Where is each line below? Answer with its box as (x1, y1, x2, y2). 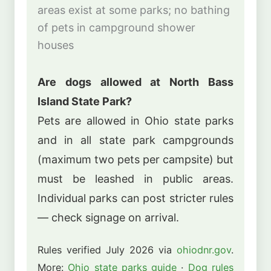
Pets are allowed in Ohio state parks (38, 114, 233, 128)
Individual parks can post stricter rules (38, 192, 233, 205)
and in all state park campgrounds (38, 134, 233, 147)
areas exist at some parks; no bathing (38, 3, 230, 16)
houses (38, 38, 74, 51)
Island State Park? (38, 95, 132, 108)
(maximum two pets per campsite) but (38, 153, 233, 166)
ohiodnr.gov (177, 243, 231, 256)
